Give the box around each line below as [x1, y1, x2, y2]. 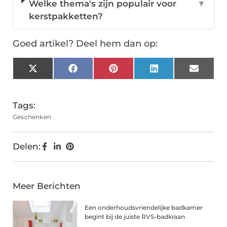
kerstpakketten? [29, 11, 103, 22]
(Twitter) [36, 75, 73, 86]
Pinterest [117, 67, 158, 78]
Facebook [77, 67, 120, 78]
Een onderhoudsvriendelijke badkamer [85, 204, 203, 212]
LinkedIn [158, 67, 197, 78]
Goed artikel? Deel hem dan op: [13, 38, 158, 50]
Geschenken [13, 113, 51, 121]
